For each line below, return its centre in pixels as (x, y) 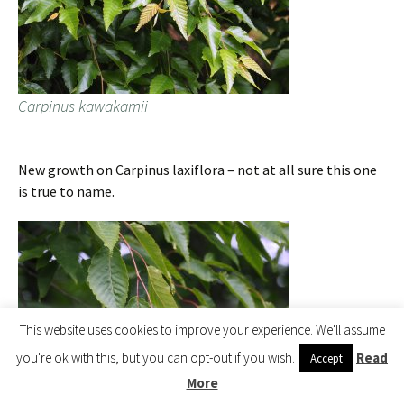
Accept (326, 358)
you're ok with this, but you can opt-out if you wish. (156, 357)
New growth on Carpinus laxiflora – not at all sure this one (197, 170)
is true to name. (66, 191)
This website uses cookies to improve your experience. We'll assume (202, 329)
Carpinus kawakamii (83, 106)
